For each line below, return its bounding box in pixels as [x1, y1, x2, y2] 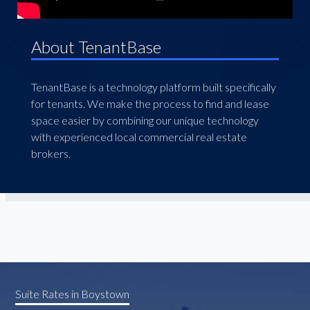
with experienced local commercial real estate [30, 130, 247, 143]
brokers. [30, 147, 71, 160]
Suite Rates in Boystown [15, 286, 130, 300]
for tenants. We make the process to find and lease [30, 97, 269, 110]
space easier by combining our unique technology [30, 113, 259, 127]
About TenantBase [30, 37, 161, 57]
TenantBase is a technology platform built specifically [30, 80, 276, 93]
